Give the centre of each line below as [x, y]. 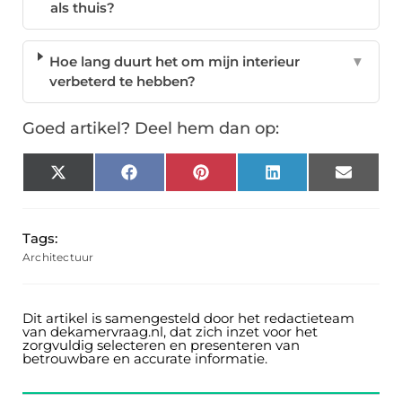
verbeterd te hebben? [123, 81]
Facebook [170, 179]
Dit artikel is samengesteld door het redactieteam [188, 318]
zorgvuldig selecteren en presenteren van [161, 345]
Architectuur [58, 257]
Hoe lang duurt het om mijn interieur [175, 61]
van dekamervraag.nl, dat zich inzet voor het [170, 332]
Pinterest [239, 179]
